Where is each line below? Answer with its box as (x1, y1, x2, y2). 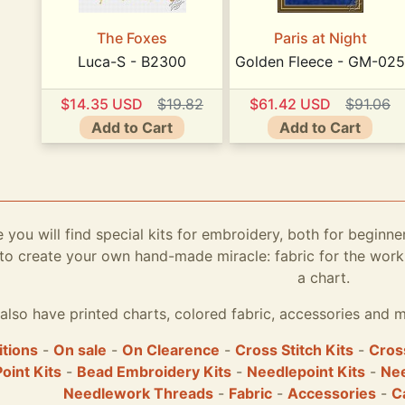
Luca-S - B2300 (78, 52, 186, 71)
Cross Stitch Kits (234, 341, 353, 359)
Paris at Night (273, 29, 367, 48)
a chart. (297, 268, 350, 287)
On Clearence (121, 341, 220, 359)
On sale (52, 341, 107, 359)
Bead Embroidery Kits (77, 363, 231, 381)
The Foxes (97, 29, 167, 48)
